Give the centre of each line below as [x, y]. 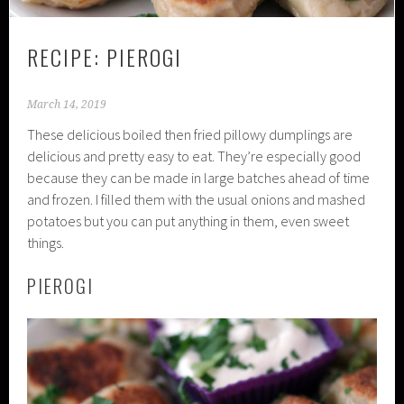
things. [46, 243]
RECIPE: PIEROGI [105, 57]
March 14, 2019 [67, 105]
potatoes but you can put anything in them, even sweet [188, 221]
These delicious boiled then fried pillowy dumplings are [190, 135]
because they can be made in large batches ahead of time [199, 178]
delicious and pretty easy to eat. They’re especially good [194, 156]
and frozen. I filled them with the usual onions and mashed [197, 200]
